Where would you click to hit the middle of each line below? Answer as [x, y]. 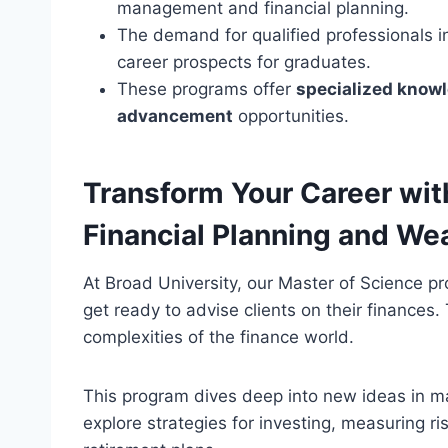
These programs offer [206, 89]
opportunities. [291, 116]
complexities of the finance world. [218, 337]
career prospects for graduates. [244, 62]
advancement [175, 116]
